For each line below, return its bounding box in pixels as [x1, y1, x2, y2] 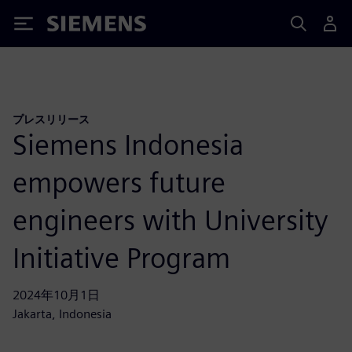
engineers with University [13, 202, 328, 237]
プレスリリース [13, 112, 90, 126]
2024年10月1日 [13, 287, 100, 302]
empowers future [13, 164, 225, 200]
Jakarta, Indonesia [13, 306, 112, 321]
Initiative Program [13, 240, 230, 275]
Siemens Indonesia [13, 126, 244, 162]
